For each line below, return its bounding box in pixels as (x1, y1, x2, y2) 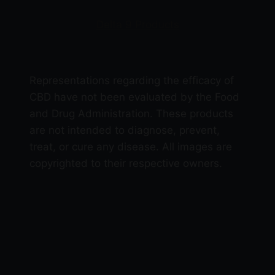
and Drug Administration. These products (29, 107, 233, 120)
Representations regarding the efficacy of (29, 74, 234, 87)
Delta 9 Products (96, 18, 179, 31)
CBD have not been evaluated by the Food (29, 91, 239, 104)
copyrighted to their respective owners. (29, 157, 222, 170)
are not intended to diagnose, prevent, (29, 124, 220, 137)
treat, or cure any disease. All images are (29, 141, 232, 153)
